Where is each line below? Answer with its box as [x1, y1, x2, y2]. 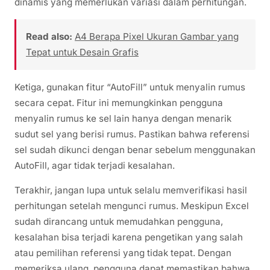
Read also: [26, 31, 72, 43]
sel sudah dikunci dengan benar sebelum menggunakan [14, 143, 256, 155]
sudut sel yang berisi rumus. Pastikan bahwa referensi [14, 128, 250, 140]
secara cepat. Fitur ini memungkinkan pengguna [14, 96, 223, 108]
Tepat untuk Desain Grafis [26, 46, 139, 58]
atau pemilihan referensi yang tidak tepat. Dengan [14, 246, 231, 259]
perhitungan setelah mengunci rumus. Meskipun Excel [14, 199, 249, 212]
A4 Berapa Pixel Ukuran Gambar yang [75, 31, 239, 43]
